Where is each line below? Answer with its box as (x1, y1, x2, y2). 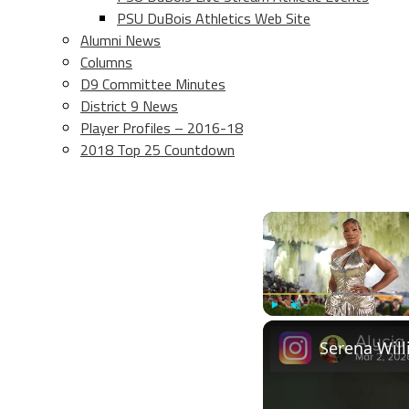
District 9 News (80, 95, 178, 117)
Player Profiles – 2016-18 (80, 117, 243, 139)
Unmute (296, 320, 320, 329)
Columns (80, 51, 132, 73)
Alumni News (80, 29, 161, 51)
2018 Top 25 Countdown (80, 139, 235, 161)
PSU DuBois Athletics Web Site (117, 7, 310, 29)
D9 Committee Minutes (80, 73, 225, 95)
